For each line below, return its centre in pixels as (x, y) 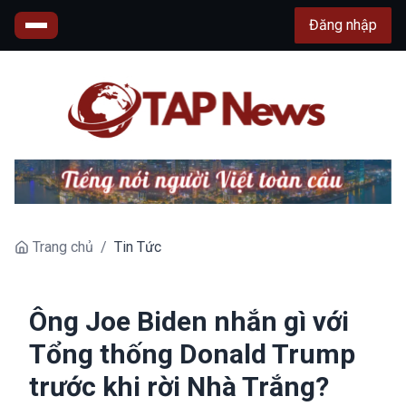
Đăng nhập (343, 25)
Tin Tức (138, 246)
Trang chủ (63, 246)
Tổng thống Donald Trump (192, 353)
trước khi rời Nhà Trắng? (179, 386)
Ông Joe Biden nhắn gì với (189, 321)
